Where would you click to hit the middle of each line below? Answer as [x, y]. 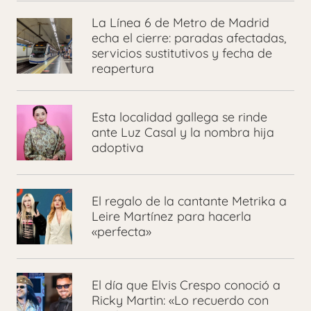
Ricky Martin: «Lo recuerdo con [180, 300]
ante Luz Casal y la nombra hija [183, 132]
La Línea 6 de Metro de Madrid [180, 23]
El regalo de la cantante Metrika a [189, 201]
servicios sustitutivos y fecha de [182, 53]
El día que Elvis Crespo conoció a [186, 285]
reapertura [123, 68]
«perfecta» [121, 232]
